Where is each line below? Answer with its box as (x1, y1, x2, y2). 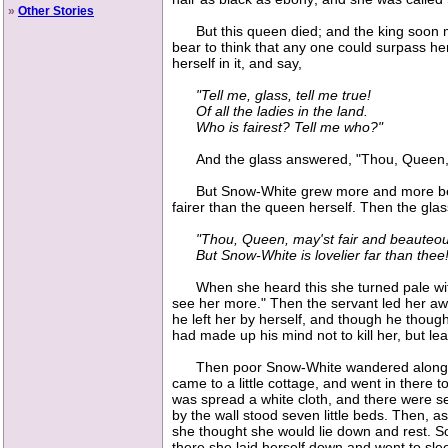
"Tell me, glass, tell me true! (196, 87, 371, 104)
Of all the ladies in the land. (172, 103, 368, 120)
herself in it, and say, (172, 55, 302, 72)
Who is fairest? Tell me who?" (172, 119, 383, 136)
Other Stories (18, 4, 94, 18)
